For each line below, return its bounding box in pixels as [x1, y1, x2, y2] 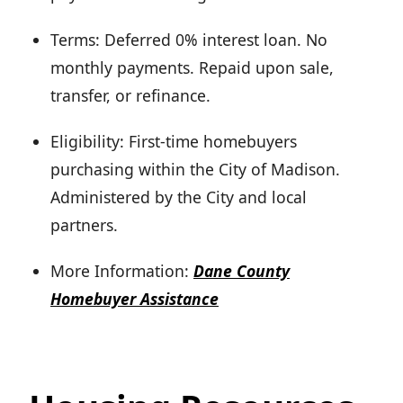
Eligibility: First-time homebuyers [50, 130, 297, 153]
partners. [50, 214, 118, 237]
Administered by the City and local [50, 186, 307, 209]
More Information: [50, 260, 189, 282]
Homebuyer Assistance [50, 288, 219, 310]
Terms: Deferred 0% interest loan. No [50, 29, 327, 51]
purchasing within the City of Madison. [50, 158, 340, 181]
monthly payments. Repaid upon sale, [50, 57, 334, 79]
